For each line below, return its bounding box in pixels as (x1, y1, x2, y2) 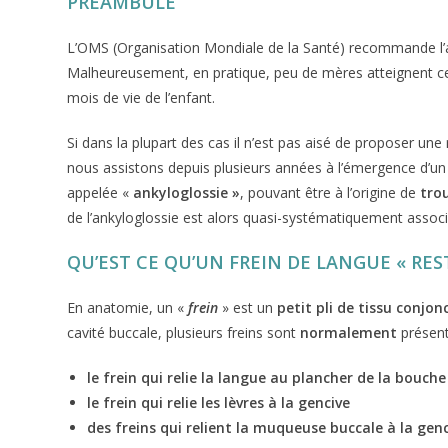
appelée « (67, 183, 134, 202)
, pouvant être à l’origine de (240, 183, 421, 202)
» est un (218, 298, 274, 317)
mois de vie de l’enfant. (67, 88, 216, 107)
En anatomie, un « (67, 298, 189, 317)
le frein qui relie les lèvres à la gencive (87, 393, 351, 412)
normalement (300, 323, 398, 342)
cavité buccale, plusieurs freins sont (67, 323, 301, 342)
